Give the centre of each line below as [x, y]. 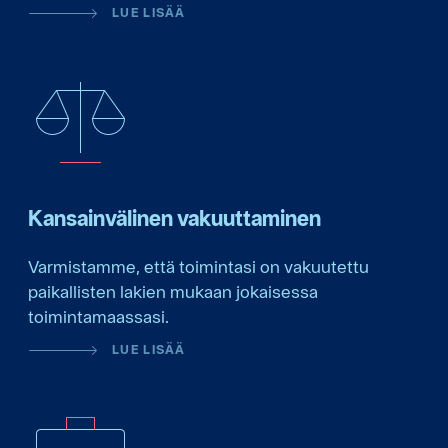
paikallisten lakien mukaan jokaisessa [173, 291]
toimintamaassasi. [98, 316]
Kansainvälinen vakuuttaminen [174, 217]
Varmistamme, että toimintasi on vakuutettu [198, 266]
